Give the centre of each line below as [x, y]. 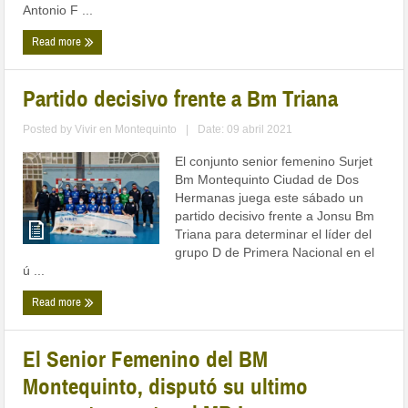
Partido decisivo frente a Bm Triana [181, 99]
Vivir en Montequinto [126, 130]
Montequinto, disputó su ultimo [166, 387]
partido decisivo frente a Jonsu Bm [275, 216]
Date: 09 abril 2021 [245, 130]
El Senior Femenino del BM [146, 360]
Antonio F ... [58, 10]
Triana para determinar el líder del [274, 235]
